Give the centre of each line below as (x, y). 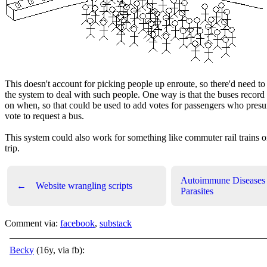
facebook (77, 223)
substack (116, 223)
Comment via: (32, 223)
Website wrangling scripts (84, 186)
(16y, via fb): (59, 250)
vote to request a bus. (44, 116)
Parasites (197, 191)
